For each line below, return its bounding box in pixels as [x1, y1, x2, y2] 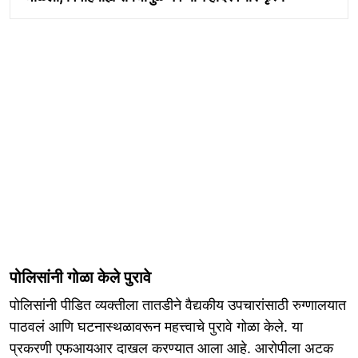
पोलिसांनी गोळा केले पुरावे [10, 268, 151, 288]
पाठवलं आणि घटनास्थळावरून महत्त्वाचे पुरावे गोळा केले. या [10, 318, 303, 336]
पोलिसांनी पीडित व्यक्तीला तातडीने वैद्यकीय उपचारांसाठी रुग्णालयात [10, 296, 346, 314]
